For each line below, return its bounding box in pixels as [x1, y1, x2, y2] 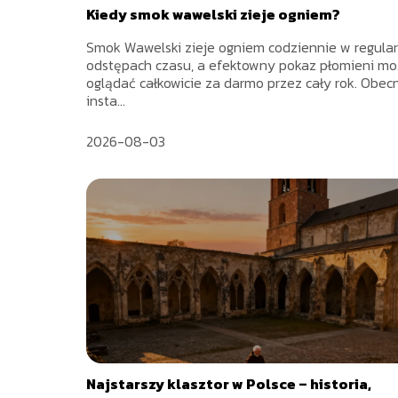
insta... [86, 90, 125, 112]
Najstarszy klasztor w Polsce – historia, [86, 373, 371, 395]
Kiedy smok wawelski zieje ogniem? [86, 4, 340, 26]
